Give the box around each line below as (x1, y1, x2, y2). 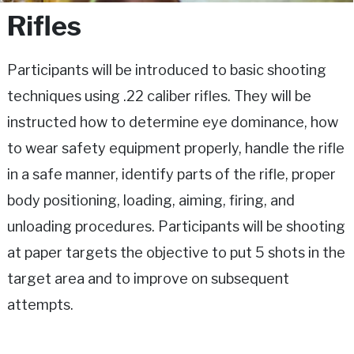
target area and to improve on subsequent (7, 269, 289, 287)
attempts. (7, 296, 73, 313)
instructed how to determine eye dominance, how (7, 113, 338, 130)
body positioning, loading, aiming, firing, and (7, 191, 295, 209)
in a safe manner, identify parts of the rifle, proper (7, 165, 336, 183)
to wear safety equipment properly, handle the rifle (7, 139, 345, 156)
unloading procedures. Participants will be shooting (7, 217, 345, 235)
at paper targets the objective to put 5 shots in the (7, 243, 345, 261)
